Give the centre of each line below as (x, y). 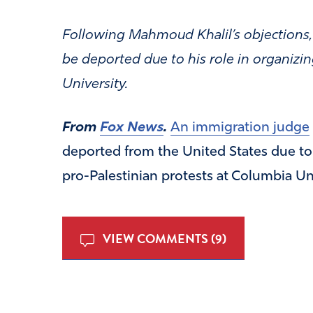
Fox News (131, 128)
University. (95, 84)
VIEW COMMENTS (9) (163, 238)
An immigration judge (240, 128)
